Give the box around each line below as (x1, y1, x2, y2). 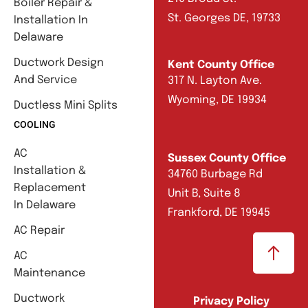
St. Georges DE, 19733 (168, 12, 280, 25)
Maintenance (14, 267, 85, 279)
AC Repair (14, 224, 65, 236)
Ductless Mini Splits (14, 99, 118, 111)
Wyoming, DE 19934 (168, 93, 267, 106)
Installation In (14, 14, 88, 26)
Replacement (14, 181, 86, 194)
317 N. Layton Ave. (168, 74, 262, 87)
